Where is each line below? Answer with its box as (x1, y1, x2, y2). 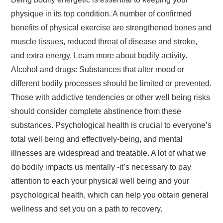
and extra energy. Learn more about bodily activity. (11, 51, 188, 60)
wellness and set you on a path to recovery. (11, 205, 163, 213)
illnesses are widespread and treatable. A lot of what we (11, 149, 207, 157)
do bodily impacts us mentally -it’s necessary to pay (11, 163, 192, 171)
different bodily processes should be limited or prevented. (11, 79, 212, 88)
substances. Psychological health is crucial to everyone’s (11, 121, 212, 129)
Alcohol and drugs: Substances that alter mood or (11, 65, 185, 74)
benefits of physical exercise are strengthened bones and (11, 23, 212, 32)
